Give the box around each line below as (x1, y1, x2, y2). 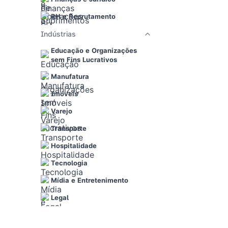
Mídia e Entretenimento (51, 176, 128, 184)
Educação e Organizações (51, 46, 137, 54)
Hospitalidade (51, 141, 97, 150)
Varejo (51, 107, 72, 115)
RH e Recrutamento (51, 12, 116, 20)
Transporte (51, 124, 87, 132)
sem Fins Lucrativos (51, 55, 117, 64)
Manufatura (51, 72, 89, 80)
